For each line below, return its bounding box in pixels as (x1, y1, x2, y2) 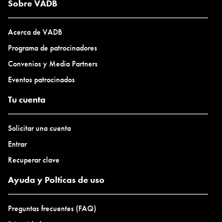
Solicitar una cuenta (8, 123, 71, 133)
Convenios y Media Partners (8, 58, 98, 69)
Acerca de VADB (8, 27, 62, 37)
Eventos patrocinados (8, 74, 75, 85)
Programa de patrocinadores (8, 43, 97, 53)
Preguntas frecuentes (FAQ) (8, 203, 96, 214)
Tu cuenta (8, 94, 46, 105)
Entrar (8, 139, 27, 149)
